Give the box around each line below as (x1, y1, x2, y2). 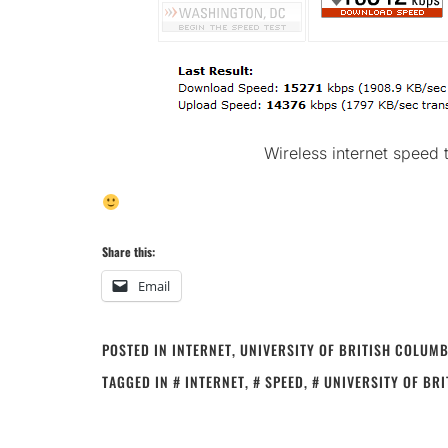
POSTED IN (102, 338, 172, 360)
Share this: (102, 242, 155, 260)
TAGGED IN (102, 370, 173, 392)
